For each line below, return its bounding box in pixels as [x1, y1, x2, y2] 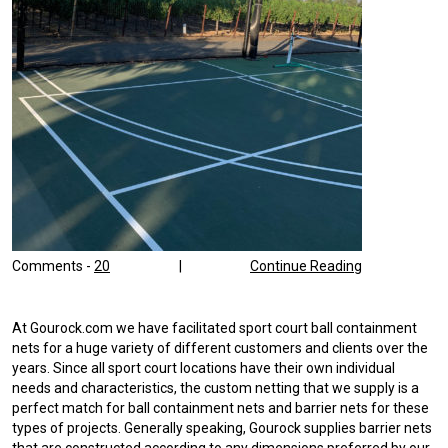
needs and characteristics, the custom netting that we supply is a [12, 379, 419, 396]
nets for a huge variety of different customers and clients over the [12, 339, 428, 356]
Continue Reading [250, 258, 362, 275]
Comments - [12, 258, 94, 275]
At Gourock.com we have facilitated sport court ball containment [12, 319, 417, 336]
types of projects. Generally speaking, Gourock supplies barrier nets [12, 419, 432, 436]
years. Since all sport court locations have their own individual [12, 359, 395, 376]
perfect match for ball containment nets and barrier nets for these [12, 399, 429, 416]
